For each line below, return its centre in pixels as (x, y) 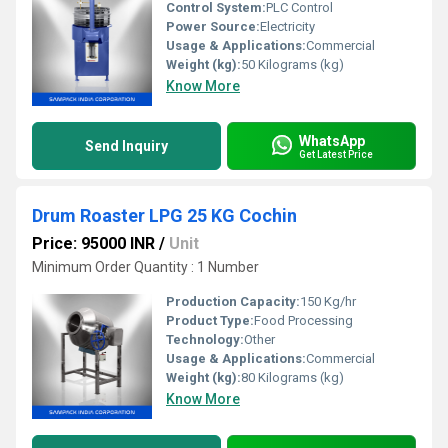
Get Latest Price (336, 154)
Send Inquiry (126, 146)
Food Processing (303, 321)
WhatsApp (332, 140)
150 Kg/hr (328, 302)
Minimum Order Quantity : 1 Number (145, 267)
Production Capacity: (233, 302)
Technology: (205, 340)
